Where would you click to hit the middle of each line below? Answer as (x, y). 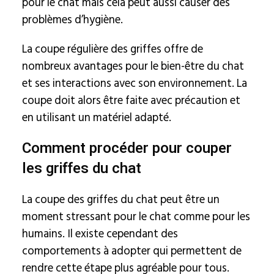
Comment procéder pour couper (127, 148)
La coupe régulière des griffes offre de (112, 49)
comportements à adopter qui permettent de (131, 251)
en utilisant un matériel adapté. (96, 117)
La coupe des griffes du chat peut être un (120, 199)
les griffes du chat (81, 168)
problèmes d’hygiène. (72, 20)
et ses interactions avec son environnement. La (134, 83)
